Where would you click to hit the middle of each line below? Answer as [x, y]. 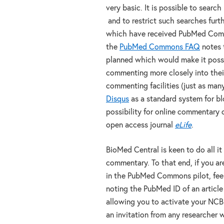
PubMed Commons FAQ [160, 47]
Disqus [117, 99]
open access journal [140, 125]
